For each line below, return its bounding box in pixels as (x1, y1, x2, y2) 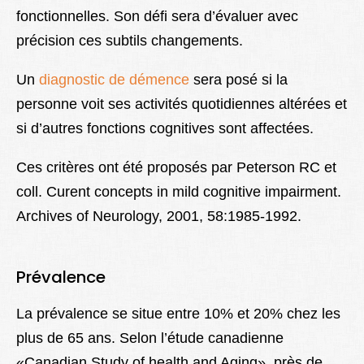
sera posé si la (189, 71, 288, 89)
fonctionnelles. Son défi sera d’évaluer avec (16, 8, 298, 25)
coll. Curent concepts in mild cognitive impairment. (16, 184, 341, 201)
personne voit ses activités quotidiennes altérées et (16, 96, 347, 113)
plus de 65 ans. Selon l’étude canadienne (16, 330, 284, 347)
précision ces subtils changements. (16, 32, 243, 50)
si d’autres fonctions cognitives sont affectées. (16, 120, 314, 137)
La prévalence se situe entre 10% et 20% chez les (16, 305, 340, 323)
